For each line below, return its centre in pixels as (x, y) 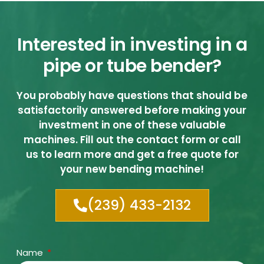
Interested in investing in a (132, 44)
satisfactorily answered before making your (132, 110)
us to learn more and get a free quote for (132, 154)
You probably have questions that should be (132, 95)
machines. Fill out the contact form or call (132, 139)
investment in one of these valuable (132, 125)
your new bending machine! (132, 169)
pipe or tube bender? (132, 66)
